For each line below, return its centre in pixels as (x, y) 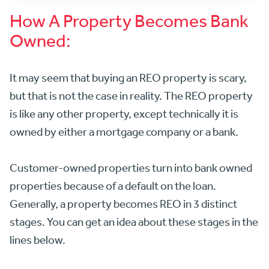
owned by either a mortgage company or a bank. (124, 132)
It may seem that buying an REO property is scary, (128, 78)
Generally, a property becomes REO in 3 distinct (123, 204)
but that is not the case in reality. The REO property (131, 96)
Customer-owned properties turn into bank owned (131, 168)
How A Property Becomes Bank (129, 20)
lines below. (38, 240)
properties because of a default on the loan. (113, 186)
